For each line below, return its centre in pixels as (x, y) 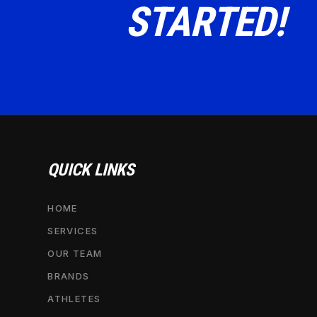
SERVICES (73, 230)
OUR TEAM (75, 253)
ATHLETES (74, 298)
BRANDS (69, 276)
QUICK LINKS (91, 169)
